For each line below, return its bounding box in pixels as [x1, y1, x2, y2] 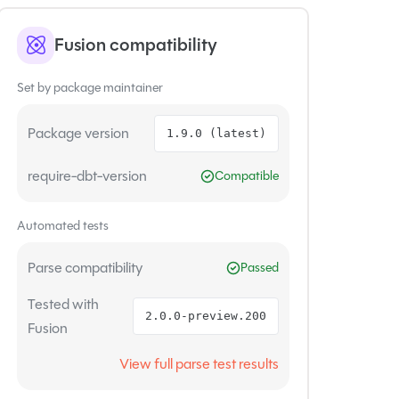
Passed [240, 258, 280, 277]
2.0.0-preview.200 [145, 308, 267, 322]
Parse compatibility [28, 257, 143, 279]
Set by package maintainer [17, 77, 164, 96]
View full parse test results [119, 354, 280, 375]
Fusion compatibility [54, 31, 218, 58]
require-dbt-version [28, 166, 148, 187]
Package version [28, 123, 130, 144]
